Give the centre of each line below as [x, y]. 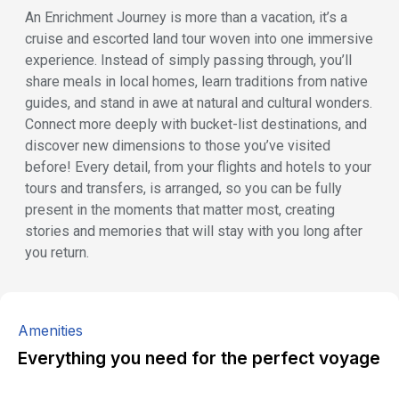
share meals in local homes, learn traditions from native [196, 82]
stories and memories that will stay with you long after [194, 232]
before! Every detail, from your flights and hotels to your [198, 167]
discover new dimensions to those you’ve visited [178, 146]
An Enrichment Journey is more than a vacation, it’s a [186, 18]
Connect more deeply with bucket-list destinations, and [196, 125]
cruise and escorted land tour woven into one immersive [199, 39]
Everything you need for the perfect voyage [199, 358]
